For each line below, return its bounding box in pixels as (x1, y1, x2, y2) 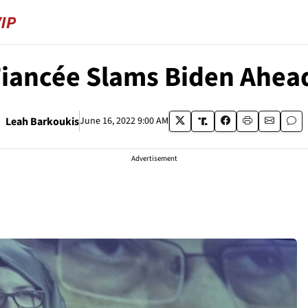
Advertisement (131, 153, 177, 164)
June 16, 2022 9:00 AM (79, 114, 168, 128)
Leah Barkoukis (5, 113, 79, 129)
